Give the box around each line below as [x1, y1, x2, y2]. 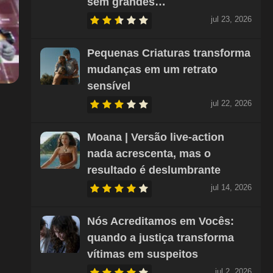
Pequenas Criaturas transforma [87, 47, 250, 59]
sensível [87, 80, 130, 92]
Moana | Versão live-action [87, 131, 224, 143]
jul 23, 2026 [210, 15, 252, 24]
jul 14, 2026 [210, 183, 252, 192]
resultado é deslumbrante [87, 164, 221, 176]
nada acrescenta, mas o [87, 147, 211, 160]
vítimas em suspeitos [87, 248, 198, 260]
